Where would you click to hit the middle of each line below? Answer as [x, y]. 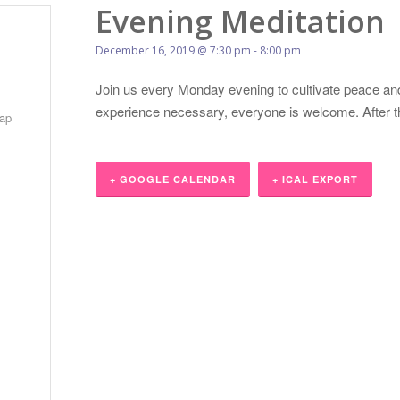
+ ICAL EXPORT [315, 179]
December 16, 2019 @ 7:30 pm [173, 51]
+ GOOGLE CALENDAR [173, 179]
